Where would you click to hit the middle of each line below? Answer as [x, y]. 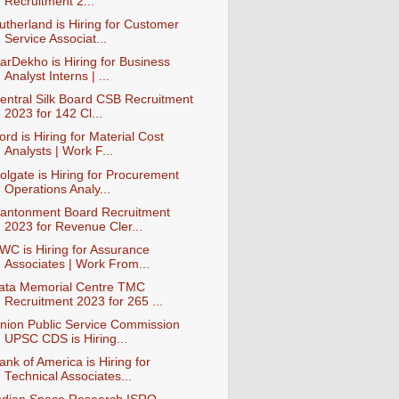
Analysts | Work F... [58, 151]
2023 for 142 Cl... [53, 114]
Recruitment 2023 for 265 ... [83, 301]
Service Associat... [55, 39]
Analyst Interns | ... [57, 77]
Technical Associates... [68, 377]
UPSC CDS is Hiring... [65, 339]
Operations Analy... [57, 189]
